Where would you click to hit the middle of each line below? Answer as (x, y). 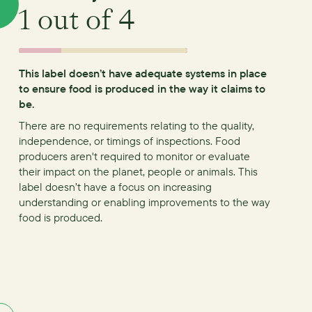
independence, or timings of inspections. (117, 140)
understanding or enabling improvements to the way (145, 202)
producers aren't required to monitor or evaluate (135, 156)
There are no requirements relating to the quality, (137, 125)
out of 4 (83, 19)
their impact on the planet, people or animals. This (139, 171)
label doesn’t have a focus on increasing (116, 186)
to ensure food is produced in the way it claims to (142, 88)
